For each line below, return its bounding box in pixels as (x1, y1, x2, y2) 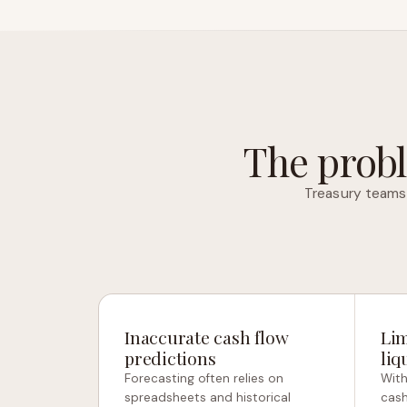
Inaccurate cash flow (124, 325, 289, 349)
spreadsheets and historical (124, 390, 291, 405)
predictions (124, 346, 216, 370)
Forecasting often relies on (124, 371, 283, 386)
